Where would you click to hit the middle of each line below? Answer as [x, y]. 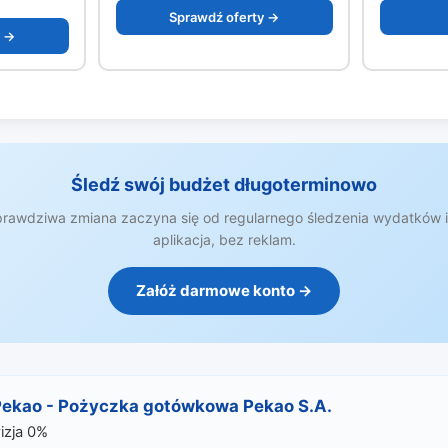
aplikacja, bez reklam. [224, 239]
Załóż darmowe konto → [224, 290]
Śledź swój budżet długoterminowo [224, 184]
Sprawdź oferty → [224, 16]
